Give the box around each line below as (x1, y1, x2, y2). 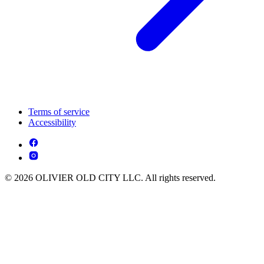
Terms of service (28, 107, 90, 117)
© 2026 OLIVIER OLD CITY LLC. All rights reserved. (5, 173, 216, 183)
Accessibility (28, 117, 76, 128)
